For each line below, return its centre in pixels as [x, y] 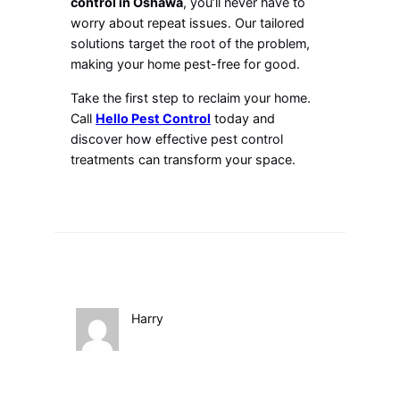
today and [243, 118]
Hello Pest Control [154, 118]
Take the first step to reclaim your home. [191, 97]
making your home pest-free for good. [186, 64]
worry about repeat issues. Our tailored [188, 23]
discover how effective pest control [177, 138]
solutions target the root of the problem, [191, 44]
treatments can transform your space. [183, 159]
